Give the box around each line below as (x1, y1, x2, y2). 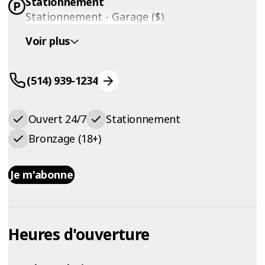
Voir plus (25, 34, 70, 49)
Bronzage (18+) (28, 131, 101, 146)
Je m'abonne (10, 167, 73, 182)
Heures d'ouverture (8, 223, 150, 245)
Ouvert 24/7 (28, 111, 86, 126)
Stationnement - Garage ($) (25, 9, 164, 24)
